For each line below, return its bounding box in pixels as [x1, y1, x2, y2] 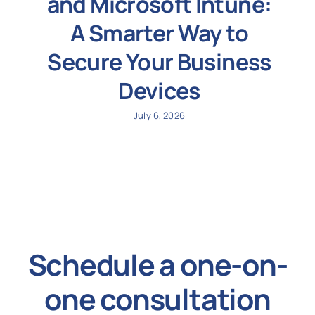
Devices [118, 75, 200, 106]
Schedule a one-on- [27, 244, 288, 284]
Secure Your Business [47, 46, 271, 77]
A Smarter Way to [70, 17, 248, 49]
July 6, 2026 [134, 108, 185, 122]
